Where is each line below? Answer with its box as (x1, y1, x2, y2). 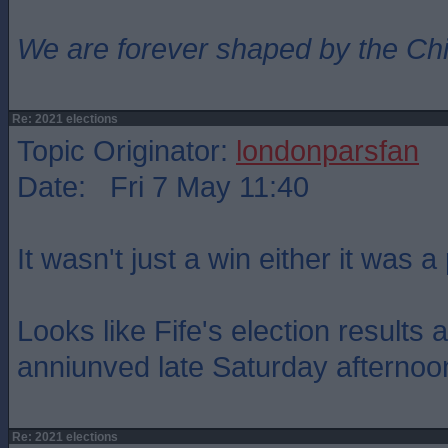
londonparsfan (236, 134, 419, 167)
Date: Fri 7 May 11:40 (17, 170, 309, 203)
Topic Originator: (17, 134, 236, 167)
